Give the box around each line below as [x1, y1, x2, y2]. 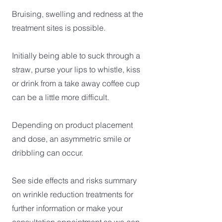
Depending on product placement [12, 120, 133, 130]
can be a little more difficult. [12, 92, 111, 102]
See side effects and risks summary [12, 175, 137, 185]
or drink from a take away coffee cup [12, 78, 140, 88]
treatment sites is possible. [12, 23, 106, 33]
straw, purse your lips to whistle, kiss [12, 64, 140, 74]
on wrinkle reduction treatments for [12, 189, 133, 199]
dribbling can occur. [12, 148, 83, 158]
